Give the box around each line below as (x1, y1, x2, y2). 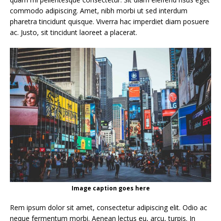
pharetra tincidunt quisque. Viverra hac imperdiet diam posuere (10, 16, 209, 26)
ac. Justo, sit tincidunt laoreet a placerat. (10, 27, 137, 37)
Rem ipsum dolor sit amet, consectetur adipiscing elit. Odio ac (10, 202, 207, 212)
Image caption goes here (71, 184, 150, 192)
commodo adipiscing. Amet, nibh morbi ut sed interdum (10, 5, 187, 15)
